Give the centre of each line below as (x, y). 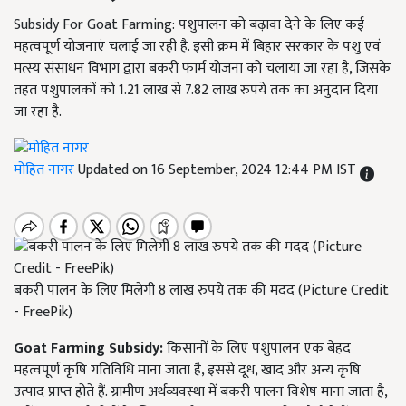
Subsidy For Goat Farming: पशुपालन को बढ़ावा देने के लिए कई (189, 25)
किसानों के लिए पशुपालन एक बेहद (257, 349)
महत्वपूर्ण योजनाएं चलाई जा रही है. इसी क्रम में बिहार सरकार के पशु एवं (197, 47)
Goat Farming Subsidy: (88, 349)
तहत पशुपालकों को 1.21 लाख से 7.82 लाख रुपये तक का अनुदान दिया (196, 90)
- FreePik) (43, 313)
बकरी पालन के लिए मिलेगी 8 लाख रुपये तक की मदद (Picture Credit (201, 291)
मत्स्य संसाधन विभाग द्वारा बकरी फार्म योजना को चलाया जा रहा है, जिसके (202, 68)
